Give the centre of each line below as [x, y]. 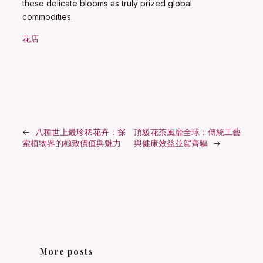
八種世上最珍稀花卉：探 [80, 132]
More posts [67, 252]
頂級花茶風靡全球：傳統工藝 [187, 132]
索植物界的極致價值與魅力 [72, 143]
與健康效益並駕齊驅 [171, 143]
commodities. [48, 17]
